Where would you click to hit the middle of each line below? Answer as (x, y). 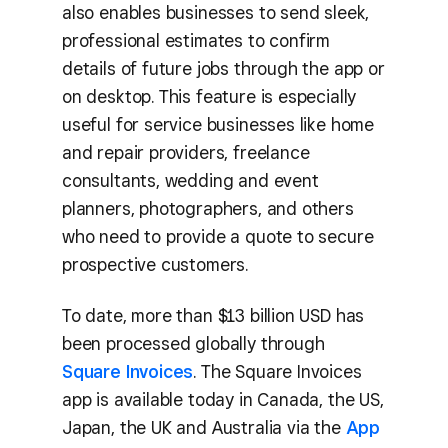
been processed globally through (193, 343)
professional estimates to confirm (196, 40)
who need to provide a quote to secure (218, 236)
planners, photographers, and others (208, 208)
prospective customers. (155, 264)
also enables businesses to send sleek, (216, 12)
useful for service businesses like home (218, 124)
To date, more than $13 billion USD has (213, 315)
